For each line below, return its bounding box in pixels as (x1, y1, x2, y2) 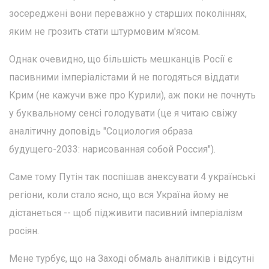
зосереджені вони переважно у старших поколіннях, (9, 8, 247, 20)
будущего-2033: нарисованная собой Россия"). (9, 144, 216, 156)
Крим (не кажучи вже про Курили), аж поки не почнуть (9, 89, 256, 101)
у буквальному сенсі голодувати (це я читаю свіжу (9, 107, 237, 119)
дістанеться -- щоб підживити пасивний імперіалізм (9, 207, 243, 219)
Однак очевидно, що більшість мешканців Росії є (9, 53, 232, 65)
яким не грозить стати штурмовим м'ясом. (9, 26, 200, 38)
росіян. (9, 225, 39, 237)
